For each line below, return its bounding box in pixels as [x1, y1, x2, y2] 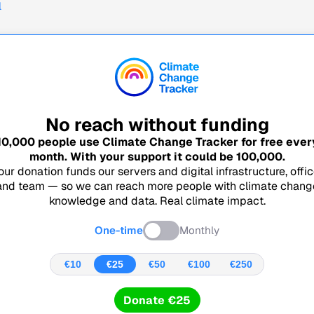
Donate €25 [123, 292, 191, 308]
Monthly [179, 224, 219, 238]
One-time [95, 224, 143, 238]
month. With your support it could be [29, 149, 236, 165]
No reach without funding [45, 113, 269, 137]
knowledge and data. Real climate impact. [48, 193, 266, 209]
